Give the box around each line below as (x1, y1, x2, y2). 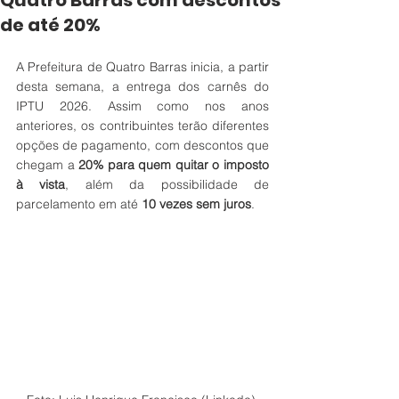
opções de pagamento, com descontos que (16, 137, 269, 153)
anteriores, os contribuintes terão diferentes (16, 118, 269, 134)
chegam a (16, 157, 79, 173)
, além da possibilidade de (65, 176, 270, 192)
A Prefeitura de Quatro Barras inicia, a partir (16, 59, 269, 75)
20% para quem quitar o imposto (78, 157, 270, 173)
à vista (16, 176, 66, 192)
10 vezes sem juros (142, 196, 251, 212)
